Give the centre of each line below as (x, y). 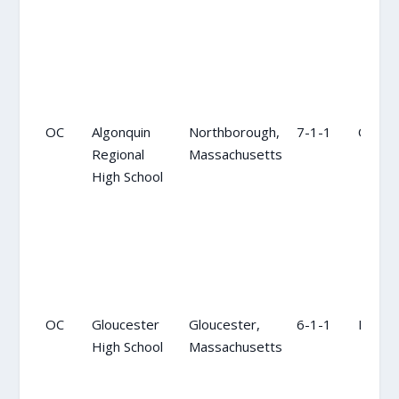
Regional (118, 154)
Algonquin (121, 131)
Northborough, (234, 131)
